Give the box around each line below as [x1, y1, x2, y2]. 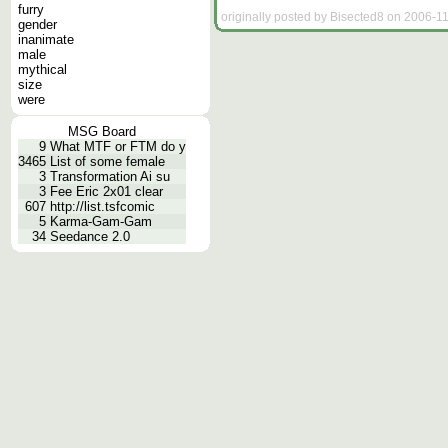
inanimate [18, 32, 74, 47]
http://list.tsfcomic [50, 199, 155, 214]
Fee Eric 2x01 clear [50, 184, 163, 199]
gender [18, 17, 57, 32]
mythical [18, 62, 67, 77]
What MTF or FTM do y [50, 139, 186, 154]
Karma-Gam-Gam [50, 214, 152, 229]
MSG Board [68, 124, 136, 139]
